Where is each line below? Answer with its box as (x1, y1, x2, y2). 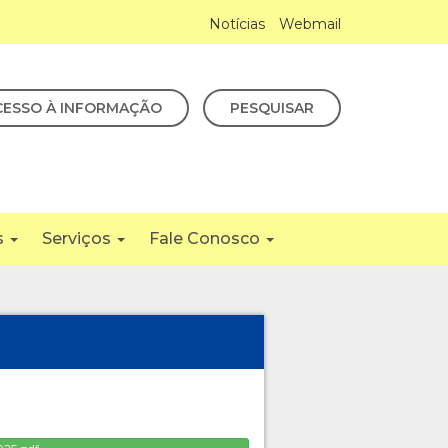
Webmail (279, 15, 341, 33)
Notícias (209, 15, 265, 33)
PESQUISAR (230, 99, 314, 117)
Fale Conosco (149, 229, 264, 249)
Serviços (42, 229, 115, 249)
